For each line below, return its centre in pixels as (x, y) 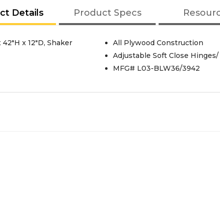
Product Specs (107, 13)
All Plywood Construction (158, 43)
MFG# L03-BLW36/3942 (156, 68)
